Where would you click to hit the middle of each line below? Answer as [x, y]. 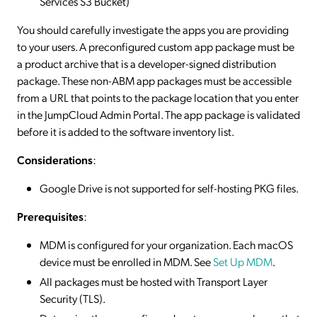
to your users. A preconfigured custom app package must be [156, 46]
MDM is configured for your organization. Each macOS [166, 244]
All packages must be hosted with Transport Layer [154, 281]
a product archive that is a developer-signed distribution [146, 63]
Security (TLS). [73, 298]
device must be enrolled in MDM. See [126, 261]
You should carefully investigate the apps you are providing [153, 29]
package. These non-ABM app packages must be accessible [154, 80]
